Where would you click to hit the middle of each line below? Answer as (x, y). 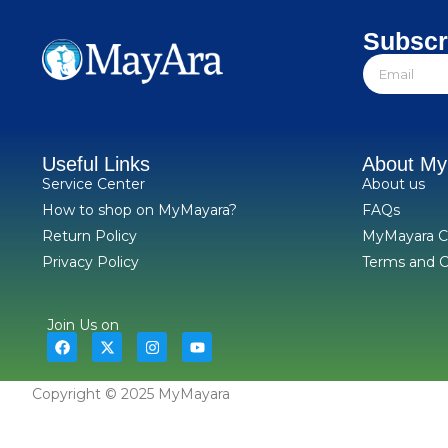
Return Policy (89, 236)
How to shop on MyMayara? (139, 210)
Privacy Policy (90, 262)
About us (393, 184)
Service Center (93, 184)
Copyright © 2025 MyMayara (131, 394)
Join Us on (83, 325)
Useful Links (96, 164)
